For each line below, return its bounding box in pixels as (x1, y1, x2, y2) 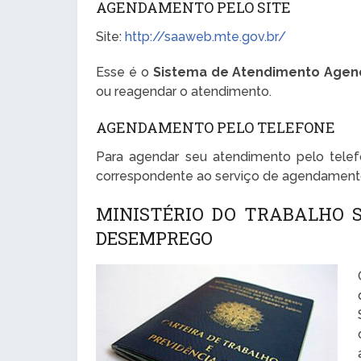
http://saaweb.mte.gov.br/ (125, 29, 287, 45)
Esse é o (96, 64, 153, 81)
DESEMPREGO (96, 226, 214, 251)
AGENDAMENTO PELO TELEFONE (96, 118, 336, 138)
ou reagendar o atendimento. (96, 84, 272, 100)
